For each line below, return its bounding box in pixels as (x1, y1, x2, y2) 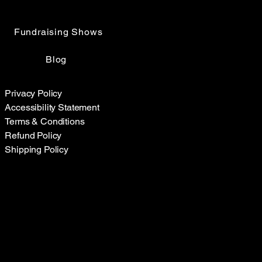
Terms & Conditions (5, 115, 85, 127)
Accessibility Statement (5, 101, 99, 113)
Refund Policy (5, 129, 62, 141)
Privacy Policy (5, 87, 63, 99)
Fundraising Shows (13, 26, 103, 37)
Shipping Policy (5, 143, 69, 155)
